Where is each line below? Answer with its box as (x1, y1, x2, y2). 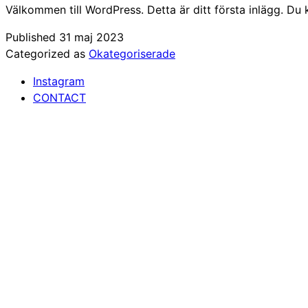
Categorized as (5, 46, 89, 60)
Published (5, 30, 59, 44)
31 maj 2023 (59, 30, 124, 44)
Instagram (33, 74, 85, 88)
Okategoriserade (89, 46, 175, 60)
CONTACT (33, 90, 86, 104)
